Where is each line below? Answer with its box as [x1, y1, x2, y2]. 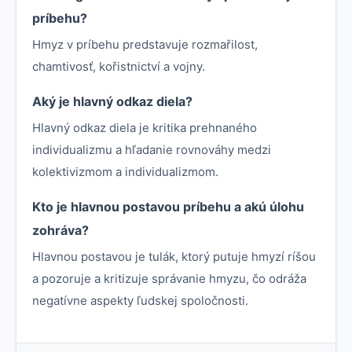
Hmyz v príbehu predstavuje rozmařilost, [32, 37, 258, 53]
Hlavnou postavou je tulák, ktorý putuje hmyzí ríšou [32, 249, 316, 265]
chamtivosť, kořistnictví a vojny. [32, 59, 205, 75]
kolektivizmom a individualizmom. [32, 164, 218, 180]
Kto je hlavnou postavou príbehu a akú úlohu [32, 199, 304, 215]
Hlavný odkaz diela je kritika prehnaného [32, 120, 257, 136]
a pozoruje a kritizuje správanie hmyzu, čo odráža [32, 271, 306, 287]
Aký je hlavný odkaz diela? [32, 93, 192, 110]
